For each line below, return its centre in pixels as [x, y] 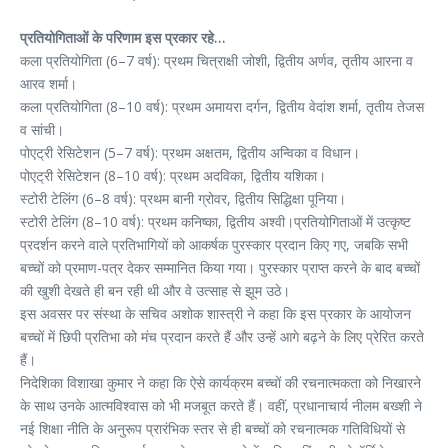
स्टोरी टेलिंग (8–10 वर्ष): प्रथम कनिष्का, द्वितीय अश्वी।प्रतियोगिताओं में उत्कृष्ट [215, 222]
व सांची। [42, 130]
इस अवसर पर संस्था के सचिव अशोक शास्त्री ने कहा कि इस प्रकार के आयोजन [215, 314]
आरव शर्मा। [48, 84]
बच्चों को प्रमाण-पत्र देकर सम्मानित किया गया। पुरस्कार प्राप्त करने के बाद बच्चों [220, 268]
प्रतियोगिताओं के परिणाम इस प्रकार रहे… [122, 38]
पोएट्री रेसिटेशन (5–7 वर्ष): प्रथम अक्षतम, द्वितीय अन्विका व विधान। [190, 153]
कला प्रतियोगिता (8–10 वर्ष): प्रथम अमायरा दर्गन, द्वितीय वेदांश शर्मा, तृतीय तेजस [222, 107]
